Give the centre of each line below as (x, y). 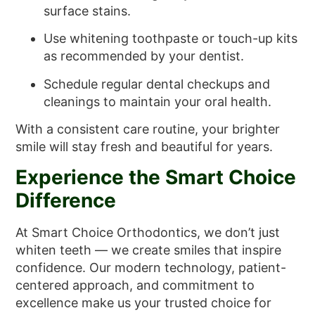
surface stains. (88, 11)
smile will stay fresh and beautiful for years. (144, 147)
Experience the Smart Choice (156, 177)
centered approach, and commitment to (135, 285)
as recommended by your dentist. (144, 56)
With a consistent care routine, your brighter (148, 129)
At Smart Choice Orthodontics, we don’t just (148, 232)
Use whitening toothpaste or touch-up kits (171, 39)
